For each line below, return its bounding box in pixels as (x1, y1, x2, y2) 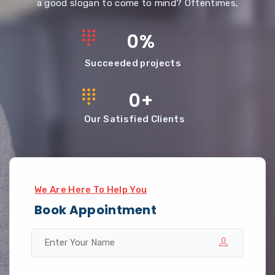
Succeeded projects (85, 58, 181, 69)
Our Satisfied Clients (84, 114, 185, 125)
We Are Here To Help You (34, 184, 147, 195)
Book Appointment (34, 201, 157, 219)
